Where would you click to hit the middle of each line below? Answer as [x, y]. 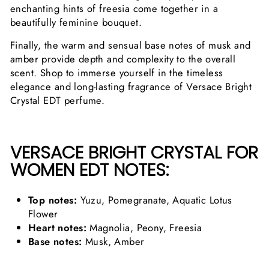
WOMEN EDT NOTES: [89, 169]
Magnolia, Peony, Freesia [144, 227]
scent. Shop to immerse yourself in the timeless [117, 72]
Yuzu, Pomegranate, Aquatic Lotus [155, 200]
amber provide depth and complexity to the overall [123, 59]
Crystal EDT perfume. [58, 100]
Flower [43, 213]
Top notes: [53, 200]
